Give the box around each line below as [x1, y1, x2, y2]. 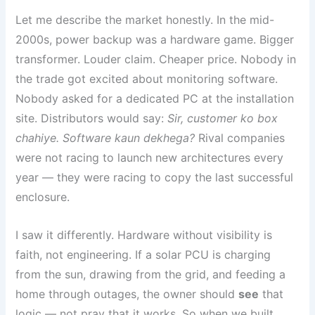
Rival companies [195, 131, 285, 146]
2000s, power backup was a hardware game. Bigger [15, 32, 295, 47]
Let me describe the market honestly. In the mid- [15, 13, 275, 27]
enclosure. [15, 190, 70, 205]
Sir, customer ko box [167, 111, 278, 126]
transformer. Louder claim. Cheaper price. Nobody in [15, 52, 297, 67]
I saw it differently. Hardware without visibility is [15, 227, 273, 242]
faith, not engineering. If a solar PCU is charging [15, 247, 271, 262]
